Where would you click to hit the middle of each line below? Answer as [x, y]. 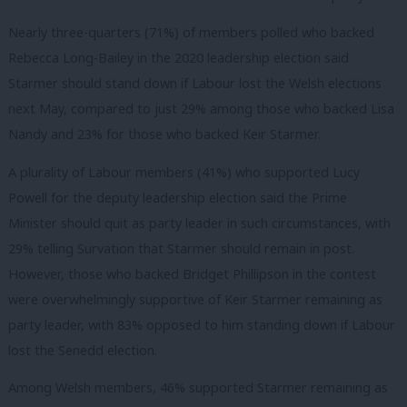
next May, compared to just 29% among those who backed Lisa [201, 109]
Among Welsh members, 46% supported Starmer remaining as [198, 388]
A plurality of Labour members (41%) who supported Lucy [184, 172]
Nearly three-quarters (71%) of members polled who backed [191, 33]
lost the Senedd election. [83, 350]
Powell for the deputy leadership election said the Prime [178, 197]
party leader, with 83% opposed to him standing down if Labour [202, 324]
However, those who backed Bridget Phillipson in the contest [192, 273]
